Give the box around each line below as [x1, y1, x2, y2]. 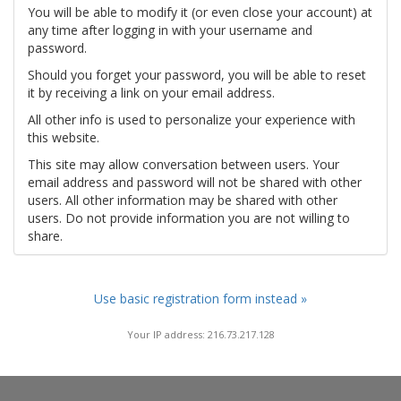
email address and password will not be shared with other [28, 174, 362, 191]
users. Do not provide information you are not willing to [28, 209, 350, 226]
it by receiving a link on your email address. [28, 84, 275, 101]
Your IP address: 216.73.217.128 [126, 327, 275, 341]
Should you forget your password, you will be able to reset [28, 66, 366, 83]
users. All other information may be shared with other [28, 192, 337, 209]
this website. [28, 129, 99, 146]
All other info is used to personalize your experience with [28, 111, 355, 128]
